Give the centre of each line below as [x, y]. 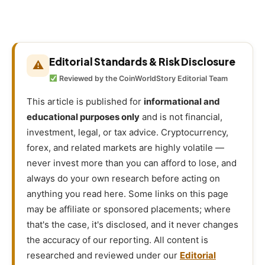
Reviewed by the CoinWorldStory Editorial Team [143, 78]
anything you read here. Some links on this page [127, 193]
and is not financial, [181, 117]
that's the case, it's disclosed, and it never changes [132, 224]
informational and [182, 101]
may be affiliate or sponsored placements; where [129, 209]
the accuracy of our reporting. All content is [117, 240]
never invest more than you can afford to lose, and [132, 163]
